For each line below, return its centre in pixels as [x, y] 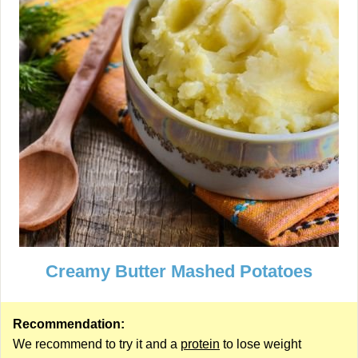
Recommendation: [69, 324]
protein [200, 344]
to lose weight [261, 344]
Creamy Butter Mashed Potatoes [179, 271]
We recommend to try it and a [97, 344]
